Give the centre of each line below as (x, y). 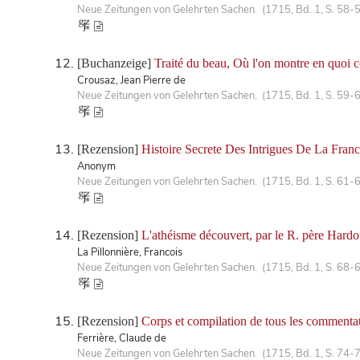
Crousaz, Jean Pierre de (131, 80)
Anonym (96, 166)
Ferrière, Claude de (122, 338)
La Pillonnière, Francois (130, 252)
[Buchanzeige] (116, 63)
